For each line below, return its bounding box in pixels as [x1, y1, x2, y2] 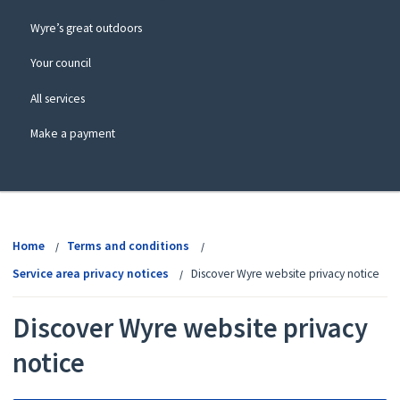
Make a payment [29, 125, 115, 141]
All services [29, 90, 85, 106]
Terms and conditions [67, 238, 190, 254]
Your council [29, 55, 91, 71]
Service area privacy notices [12, 266, 169, 282]
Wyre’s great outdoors [29, 21, 142, 37]
